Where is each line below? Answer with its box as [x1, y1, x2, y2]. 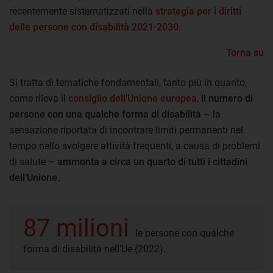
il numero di [201, 92, 253, 104]
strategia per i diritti [155, 5, 241, 17]
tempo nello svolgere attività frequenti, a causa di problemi [9, 140, 260, 152]
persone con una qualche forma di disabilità [9, 108, 201, 120]
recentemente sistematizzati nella [9, 5, 155, 17]
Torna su [226, 46, 264, 58]
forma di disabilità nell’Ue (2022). [23, 243, 166, 255]
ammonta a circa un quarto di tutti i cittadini [57, 155, 247, 168]
